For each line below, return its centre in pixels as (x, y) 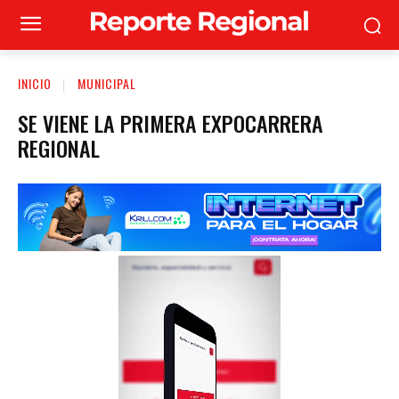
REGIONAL (59, 147)
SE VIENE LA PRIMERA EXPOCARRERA (171, 122)
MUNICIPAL (107, 83)
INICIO (35, 83)
